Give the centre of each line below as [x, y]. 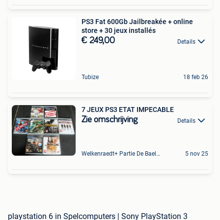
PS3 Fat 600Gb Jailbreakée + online [137, 22]
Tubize [90, 77]
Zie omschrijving [110, 120]
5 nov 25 [197, 154]
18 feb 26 [196, 77]
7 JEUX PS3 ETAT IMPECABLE [128, 110]
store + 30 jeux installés [119, 31]
